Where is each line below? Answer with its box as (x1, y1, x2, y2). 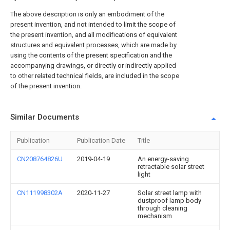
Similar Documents (10, 112, 79, 122)
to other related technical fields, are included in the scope (10, 72, 179, 80)
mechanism (138, 212, 172, 220)
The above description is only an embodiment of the (10, 10, 164, 18)
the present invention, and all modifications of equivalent (10, 31, 177, 39)
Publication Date (77, 137, 125, 144)
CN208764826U (17, 155, 63, 163)
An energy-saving (138, 155, 189, 163)
